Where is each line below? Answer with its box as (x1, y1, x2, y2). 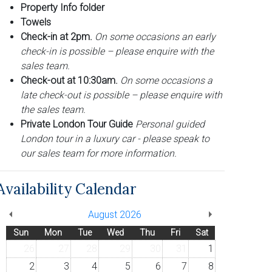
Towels (21, 16, 51, 28)
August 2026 (88, 208, 141, 220)
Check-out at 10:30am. (21, 74, 118, 86)
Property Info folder (21, 1, 104, 13)
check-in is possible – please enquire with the (21, 45, 214, 57)
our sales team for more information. (21, 147, 177, 159)
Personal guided (135, 118, 205, 130)
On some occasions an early (95, 30, 216, 42)
